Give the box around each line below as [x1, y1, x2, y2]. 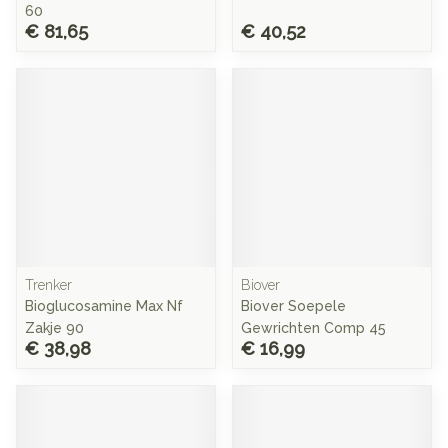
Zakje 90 [25, 320, 84, 336]
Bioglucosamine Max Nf [25, 298, 183, 314]
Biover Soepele [241, 298, 346, 314]
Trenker [25, 277, 72, 293]
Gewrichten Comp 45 [241, 320, 386, 336]
